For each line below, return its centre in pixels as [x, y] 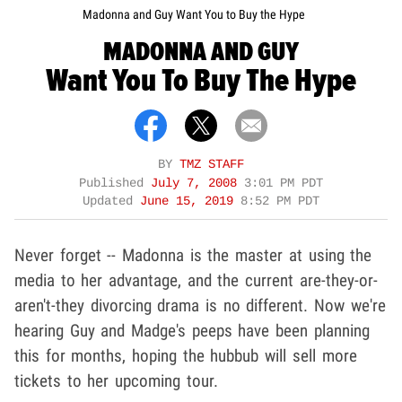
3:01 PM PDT [284, 184]
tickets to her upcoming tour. [116, 381]
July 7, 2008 [197, 184]
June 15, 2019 [190, 202]
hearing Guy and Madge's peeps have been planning [192, 331]
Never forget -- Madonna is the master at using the [193, 256]
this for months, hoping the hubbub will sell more [186, 356]
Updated [111, 202]
